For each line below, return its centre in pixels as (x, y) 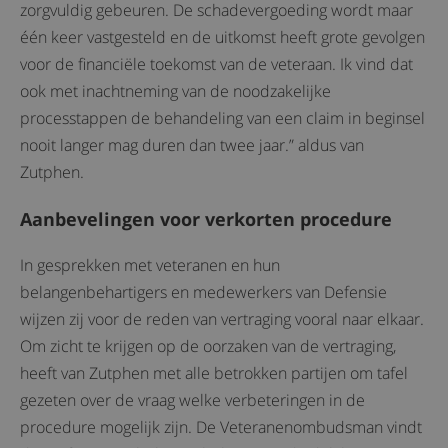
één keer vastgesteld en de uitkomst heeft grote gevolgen (222, 37)
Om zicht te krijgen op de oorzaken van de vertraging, (208, 346)
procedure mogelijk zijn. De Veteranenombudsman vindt (221, 427)
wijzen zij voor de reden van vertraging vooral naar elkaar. (222, 319)
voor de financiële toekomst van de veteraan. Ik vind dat (216, 64)
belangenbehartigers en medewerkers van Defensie (203, 292)
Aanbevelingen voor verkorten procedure (206, 219)
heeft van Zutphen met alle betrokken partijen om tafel (214, 373)
